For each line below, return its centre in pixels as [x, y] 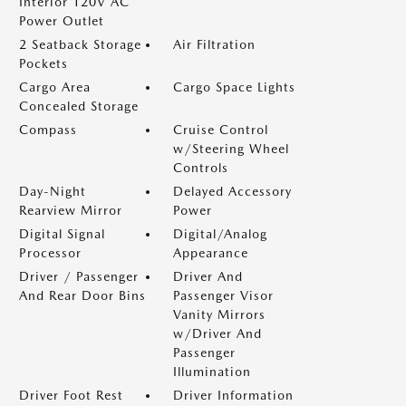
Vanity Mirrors [219, 314]
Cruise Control [221, 130]
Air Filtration [214, 44]
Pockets [43, 63]
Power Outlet [62, 21]
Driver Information [233, 395]
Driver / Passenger [79, 276]
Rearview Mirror [71, 210]
